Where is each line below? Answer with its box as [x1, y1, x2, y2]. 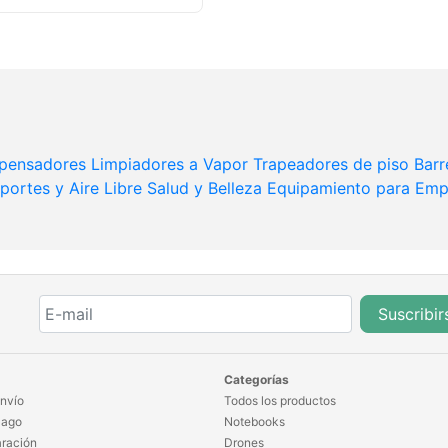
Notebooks [224, 414, 285, 430]
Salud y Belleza [147, 178, 262, 199]
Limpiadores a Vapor [91, 154, 248, 175]
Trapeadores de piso [253, 154, 409, 175]
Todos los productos [224, 393, 336, 409]
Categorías [224, 372, 289, 388]
